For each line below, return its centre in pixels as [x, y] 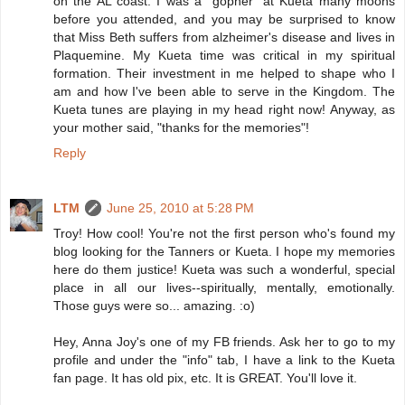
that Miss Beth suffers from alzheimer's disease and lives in [224, 37]
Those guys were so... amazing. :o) [154, 306]
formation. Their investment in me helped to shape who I [224, 73]
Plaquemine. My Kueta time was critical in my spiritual [224, 55]
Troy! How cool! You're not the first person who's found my [224, 234]
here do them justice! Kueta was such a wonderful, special [224, 270]
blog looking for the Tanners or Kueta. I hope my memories [224, 252]
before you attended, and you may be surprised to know [224, 19]
